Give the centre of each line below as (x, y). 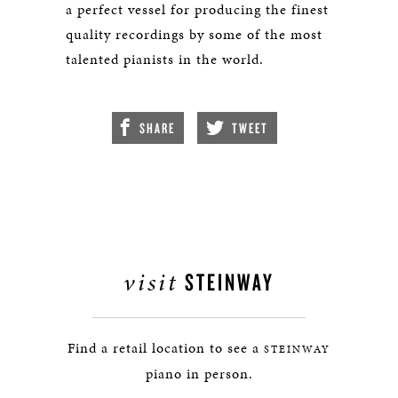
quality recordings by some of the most (194, 35)
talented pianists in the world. (165, 60)
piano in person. (199, 374)
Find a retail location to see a (166, 348)
